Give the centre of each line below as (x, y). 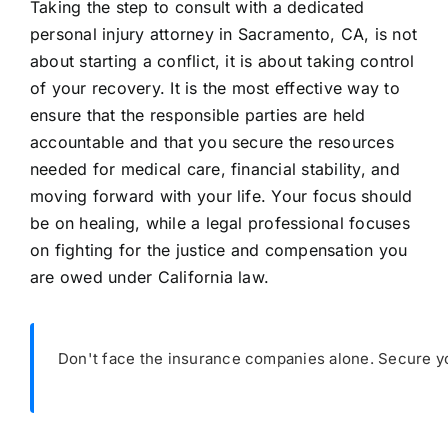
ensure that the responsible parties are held (197, 115)
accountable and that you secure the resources (211, 142)
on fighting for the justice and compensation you (218, 250)
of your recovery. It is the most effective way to (214, 88)
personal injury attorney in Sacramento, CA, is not (223, 34)
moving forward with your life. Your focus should (221, 196)
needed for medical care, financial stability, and (214, 169)
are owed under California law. (149, 277)
